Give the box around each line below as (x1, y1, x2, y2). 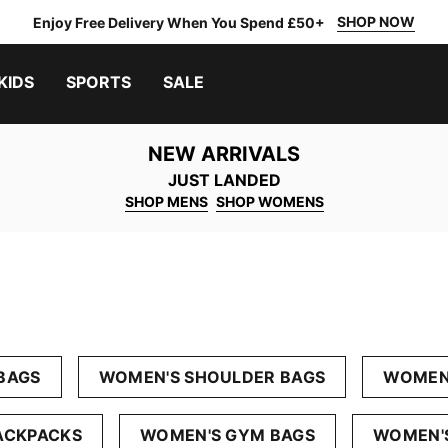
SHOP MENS (124, 193, 208, 210)
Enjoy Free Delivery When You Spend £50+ (33, 13, 325, 31)
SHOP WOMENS (215, 193, 324, 210)
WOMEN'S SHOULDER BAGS (98, 367, 326, 387)
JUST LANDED (167, 170, 281, 190)
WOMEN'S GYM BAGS (139, 425, 316, 445)
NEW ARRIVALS (148, 142, 300, 166)
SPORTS (66, 72, 131, 92)
